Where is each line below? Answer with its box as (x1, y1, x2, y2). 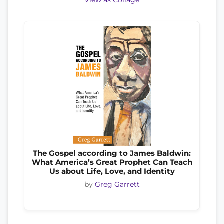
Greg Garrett (94, 180, 140, 188)
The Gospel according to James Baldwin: (33, 148, 191, 158)
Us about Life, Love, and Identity (49, 166, 175, 176)
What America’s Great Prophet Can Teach (31, 157, 192, 167)
